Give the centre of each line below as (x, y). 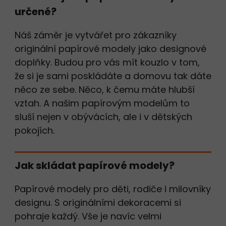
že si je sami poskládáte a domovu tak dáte (113, 76)
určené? (36, 11)
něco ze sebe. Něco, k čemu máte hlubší (105, 89)
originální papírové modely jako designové (110, 48)
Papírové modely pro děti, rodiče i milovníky (113, 189)
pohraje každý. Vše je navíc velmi (88, 216)
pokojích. (35, 130)
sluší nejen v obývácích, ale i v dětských (103, 117)
